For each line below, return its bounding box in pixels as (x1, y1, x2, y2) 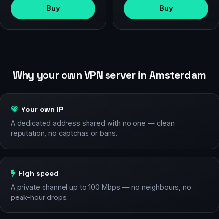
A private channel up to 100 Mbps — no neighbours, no (10, 182, 191, 191)
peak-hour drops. (10, 193, 68, 201)
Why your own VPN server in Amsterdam (13, 68, 206, 82)
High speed (18, 168, 59, 178)
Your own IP (21, 105, 64, 114)
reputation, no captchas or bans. (10, 129, 117, 138)
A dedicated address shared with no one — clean (10, 119, 175, 128)
